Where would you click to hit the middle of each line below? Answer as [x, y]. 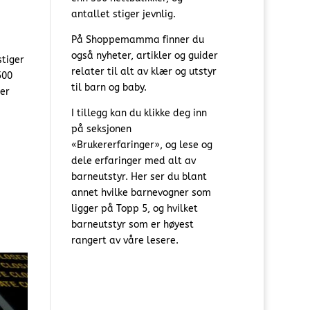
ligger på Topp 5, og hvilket [134, 209]
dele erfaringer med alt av [133, 161]
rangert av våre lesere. [125, 241]
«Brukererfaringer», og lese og [142, 145]
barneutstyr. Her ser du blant [139, 177]
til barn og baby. [109, 88]
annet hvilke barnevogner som [141, 193]
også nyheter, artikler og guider [144, 56]
